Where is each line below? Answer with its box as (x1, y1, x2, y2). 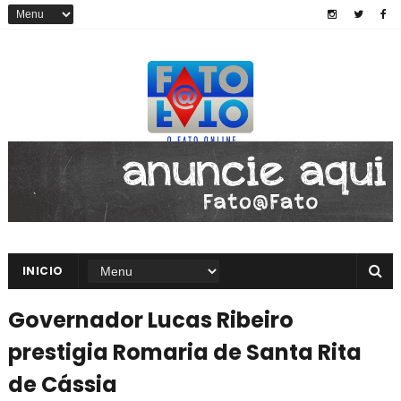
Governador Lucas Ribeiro (7, 305, 294, 335)
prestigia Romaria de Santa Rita (7, 337, 362, 367)
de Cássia (7, 370, 117, 399)
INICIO (21, 263, 64, 278)
